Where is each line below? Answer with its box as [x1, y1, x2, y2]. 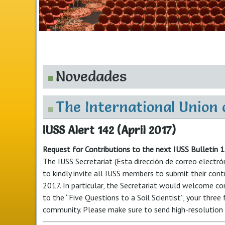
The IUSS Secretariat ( [43, 156, 117, 166]
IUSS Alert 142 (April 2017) [43, 124, 176, 137]
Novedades [56, 67, 127, 85]
